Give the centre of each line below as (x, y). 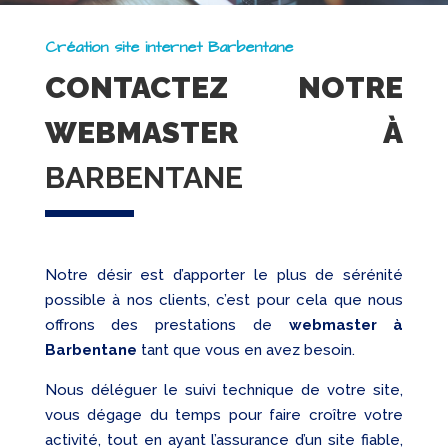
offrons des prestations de (166, 325)
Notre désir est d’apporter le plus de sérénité (224, 275)
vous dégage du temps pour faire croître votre (224, 415)
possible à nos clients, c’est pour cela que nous (224, 300)
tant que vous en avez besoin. (245, 350)
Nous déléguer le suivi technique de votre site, (224, 390)
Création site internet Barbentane (168, 47)
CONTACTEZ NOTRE (224, 88)
